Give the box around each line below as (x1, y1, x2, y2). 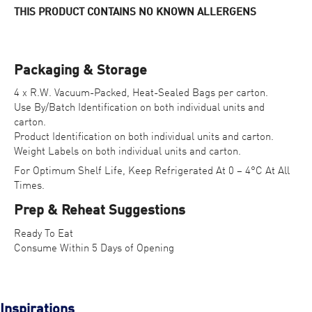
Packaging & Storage (14, 63, 147, 78)
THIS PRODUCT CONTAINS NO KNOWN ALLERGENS (14, 7, 256, 17)
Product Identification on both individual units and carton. (14, 132, 274, 143)
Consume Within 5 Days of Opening (14, 243, 174, 253)
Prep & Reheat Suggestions (14, 204, 185, 219)
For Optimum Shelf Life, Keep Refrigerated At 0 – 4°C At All (14, 166, 290, 177)
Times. (14, 181, 45, 192)
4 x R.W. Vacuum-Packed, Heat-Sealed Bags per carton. (14, 88, 268, 99)
